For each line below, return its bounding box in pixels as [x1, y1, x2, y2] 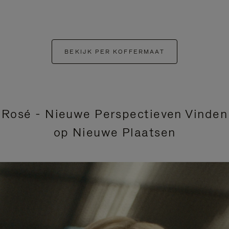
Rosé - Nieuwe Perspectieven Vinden [2, 105, 227, 122]
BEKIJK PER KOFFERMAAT [64, 47, 165, 56]
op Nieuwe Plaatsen [53, 124, 176, 140]
